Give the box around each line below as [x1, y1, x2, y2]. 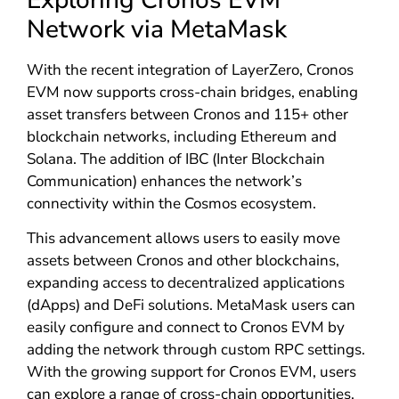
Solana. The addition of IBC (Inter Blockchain [26, 148, 325, 169]
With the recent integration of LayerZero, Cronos [26, 59, 354, 80]
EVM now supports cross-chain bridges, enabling [26, 81, 358, 102]
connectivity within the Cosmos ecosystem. [26, 192, 316, 214]
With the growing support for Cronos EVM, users [26, 362, 356, 383]
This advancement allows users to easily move [26, 228, 340, 249]
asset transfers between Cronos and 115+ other [26, 103, 348, 125]
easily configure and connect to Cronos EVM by [26, 317, 345, 338]
